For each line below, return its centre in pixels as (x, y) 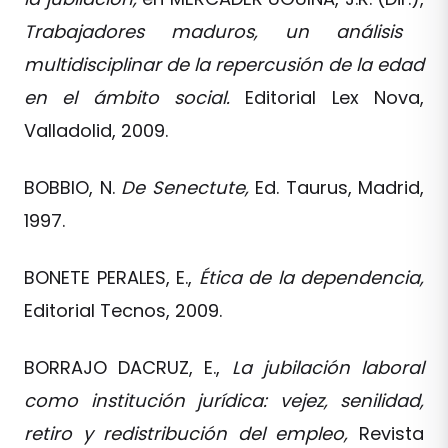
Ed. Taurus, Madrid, (339, 187)
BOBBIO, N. (72, 187)
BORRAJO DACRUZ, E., (128, 367)
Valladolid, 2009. (96, 130)
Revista (391, 433)
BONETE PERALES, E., (111, 277)
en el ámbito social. (135, 97)
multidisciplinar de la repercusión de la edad (224, 64)
